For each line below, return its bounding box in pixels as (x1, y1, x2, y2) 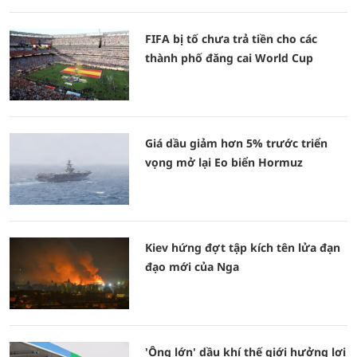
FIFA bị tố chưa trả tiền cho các (145, 31, 317, 46)
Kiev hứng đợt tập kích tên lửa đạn (145, 240, 340, 255)
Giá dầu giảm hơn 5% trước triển (145, 135, 328, 151)
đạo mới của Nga (145, 259, 239, 274)
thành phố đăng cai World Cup (145, 50, 313, 65)
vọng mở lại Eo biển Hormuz (145, 155, 303, 170)
